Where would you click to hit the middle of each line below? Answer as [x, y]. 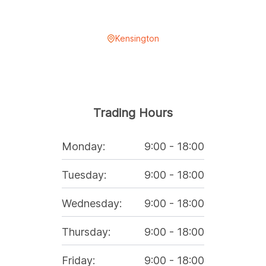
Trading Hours [133, 113]
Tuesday [83, 175]
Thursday [85, 232]
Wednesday [91, 204]
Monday [82, 147]
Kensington [137, 39]
